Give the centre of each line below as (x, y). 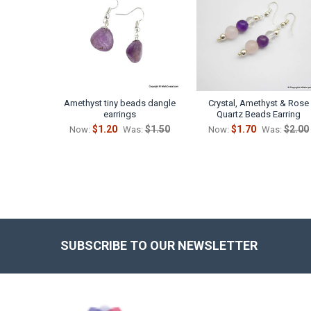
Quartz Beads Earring (258, 114)
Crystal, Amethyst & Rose (258, 103)
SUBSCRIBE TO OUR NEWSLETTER (159, 245)
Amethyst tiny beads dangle (119, 103)
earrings (119, 114)
